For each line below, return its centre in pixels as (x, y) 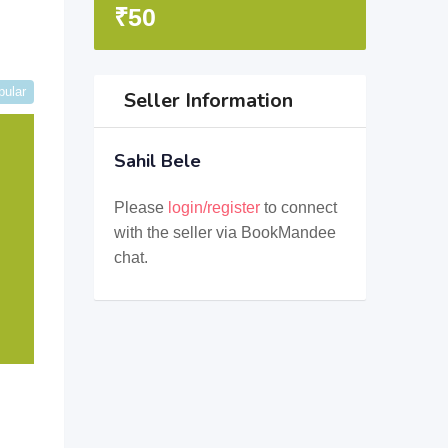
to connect (298, 207)
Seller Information (208, 100)
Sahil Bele (157, 161)
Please (140, 207)
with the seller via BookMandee (224, 232)
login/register (213, 207)
